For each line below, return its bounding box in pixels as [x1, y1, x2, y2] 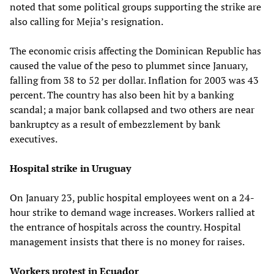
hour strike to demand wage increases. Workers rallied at [10, 205, 255, 219]
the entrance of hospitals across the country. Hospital [10, 220, 241, 234]
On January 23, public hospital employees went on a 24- [10, 190, 254, 204]
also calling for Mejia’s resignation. [10, 14, 163, 28]
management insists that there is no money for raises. [10, 234, 245, 248]
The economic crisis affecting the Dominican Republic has [10, 43, 261, 57]
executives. [10, 131, 57, 146]
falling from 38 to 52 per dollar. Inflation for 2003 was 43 [10, 73, 259, 87]
